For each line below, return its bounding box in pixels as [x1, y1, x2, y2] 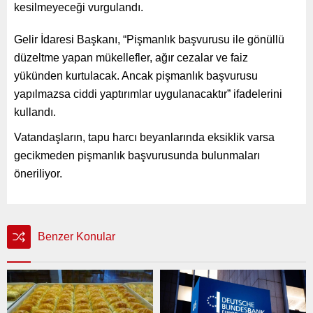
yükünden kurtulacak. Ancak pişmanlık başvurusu [14, 69, 258, 82]
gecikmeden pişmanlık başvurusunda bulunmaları [14, 149, 260, 161]
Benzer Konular [38, 230, 115, 242]
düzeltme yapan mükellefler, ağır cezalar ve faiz [14, 51, 248, 64]
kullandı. [14, 105, 56, 118]
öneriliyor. [14, 167, 62, 180]
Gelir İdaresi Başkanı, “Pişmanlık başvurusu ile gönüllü [14, 33, 284, 45]
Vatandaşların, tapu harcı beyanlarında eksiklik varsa [14, 131, 275, 143]
